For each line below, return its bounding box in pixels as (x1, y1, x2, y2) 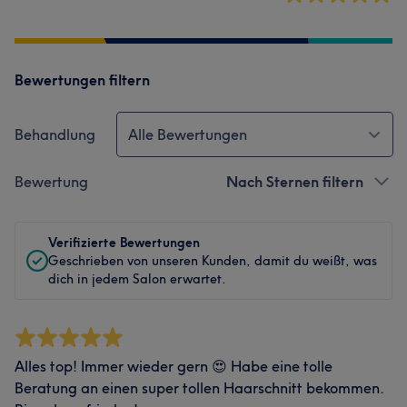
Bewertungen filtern (15, 70, 150, 89)
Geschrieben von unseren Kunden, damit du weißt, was (48, 252, 377, 269)
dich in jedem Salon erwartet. (48, 270, 226, 287)
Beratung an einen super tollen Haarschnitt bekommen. (15, 378, 383, 397)
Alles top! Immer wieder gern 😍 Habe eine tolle (15, 356, 333, 375)
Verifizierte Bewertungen (48, 233, 200, 251)
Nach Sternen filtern (226, 172, 363, 191)
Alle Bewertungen (128, 124, 247, 144)
